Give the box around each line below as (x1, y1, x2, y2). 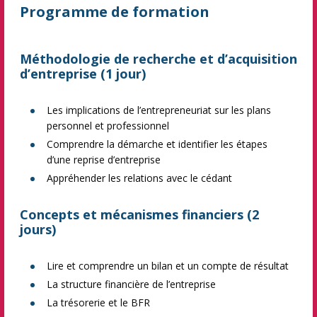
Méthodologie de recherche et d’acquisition (20, 50, 297, 67)
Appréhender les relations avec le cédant (47, 171, 232, 185)
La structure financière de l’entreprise (47, 277, 216, 291)
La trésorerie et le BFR (47, 296, 150, 309)
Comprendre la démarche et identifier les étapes (47, 137, 267, 151)
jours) (20, 221, 56, 238)
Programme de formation (20, 2, 209, 21)
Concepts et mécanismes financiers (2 (20, 206, 259, 223)
